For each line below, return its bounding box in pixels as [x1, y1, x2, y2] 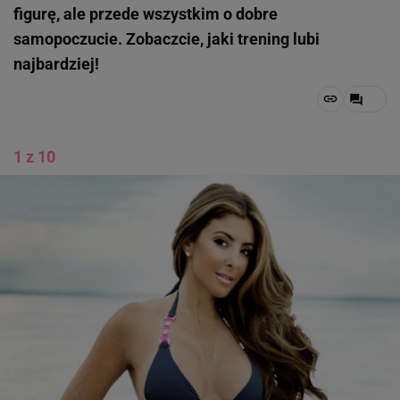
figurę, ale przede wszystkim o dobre [13, 4, 278, 23]
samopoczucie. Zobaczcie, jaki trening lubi [13, 29, 320, 48]
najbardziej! [13, 54, 99, 73]
